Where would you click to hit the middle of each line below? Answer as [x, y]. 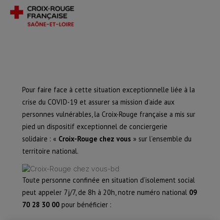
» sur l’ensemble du [161, 139]
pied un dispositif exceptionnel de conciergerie [95, 126]
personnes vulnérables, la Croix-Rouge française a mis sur [109, 114]
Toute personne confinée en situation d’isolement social [108, 180]
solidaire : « [40, 139]
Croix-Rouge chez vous [95, 139]
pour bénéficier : [85, 205]
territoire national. [50, 151]
